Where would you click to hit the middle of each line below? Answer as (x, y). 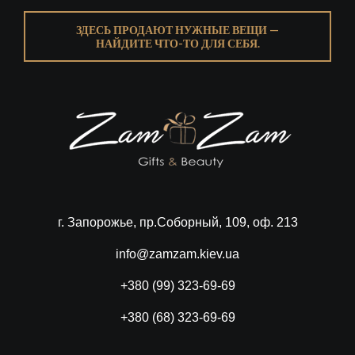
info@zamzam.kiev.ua (177, 254)
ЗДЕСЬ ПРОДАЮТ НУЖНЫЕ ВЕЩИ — (177, 29)
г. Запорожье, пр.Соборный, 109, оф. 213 (177, 222)
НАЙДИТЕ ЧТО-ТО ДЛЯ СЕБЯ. (177, 43)
